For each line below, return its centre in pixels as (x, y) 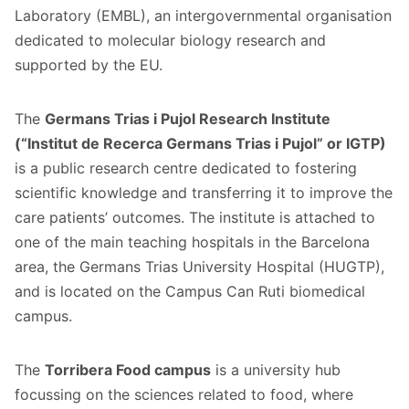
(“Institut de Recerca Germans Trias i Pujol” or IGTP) (200, 143)
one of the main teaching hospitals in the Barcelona (192, 241)
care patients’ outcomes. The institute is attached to (195, 217)
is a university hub (276, 369)
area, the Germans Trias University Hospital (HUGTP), (199, 266)
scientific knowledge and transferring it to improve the (204, 192)
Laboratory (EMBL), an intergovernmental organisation (203, 15)
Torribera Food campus (128, 369)
